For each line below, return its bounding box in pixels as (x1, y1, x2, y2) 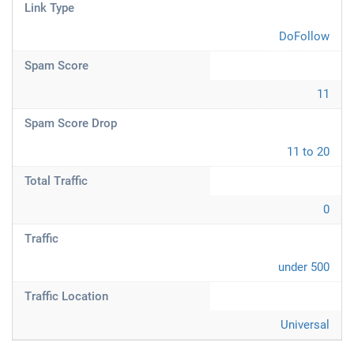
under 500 (278, 260, 330, 274)
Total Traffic (24, 174, 88, 188)
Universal (281, 318, 330, 332)
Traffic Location (24, 289, 108, 303)
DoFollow (279, 29, 330, 43)
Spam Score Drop (24, 116, 117, 130)
